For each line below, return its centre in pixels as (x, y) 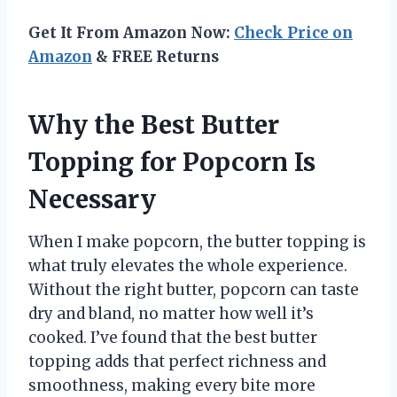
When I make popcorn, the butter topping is (197, 241)
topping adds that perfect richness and (177, 361)
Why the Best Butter (154, 125)
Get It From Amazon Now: (131, 32)
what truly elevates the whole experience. (188, 265)
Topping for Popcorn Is (172, 162)
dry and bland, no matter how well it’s (171, 313)
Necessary (92, 199)
